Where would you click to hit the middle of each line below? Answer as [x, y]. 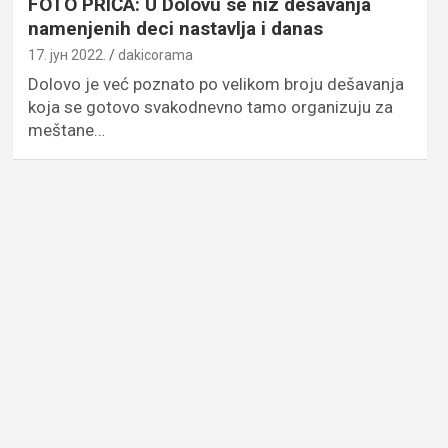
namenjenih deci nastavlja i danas [175, 29]
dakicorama [155, 55]
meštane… [66, 130]
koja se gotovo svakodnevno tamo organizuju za [210, 107]
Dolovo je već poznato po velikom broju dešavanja [215, 84]
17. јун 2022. [66, 55]
